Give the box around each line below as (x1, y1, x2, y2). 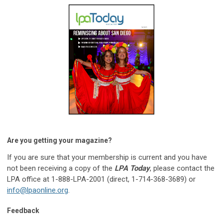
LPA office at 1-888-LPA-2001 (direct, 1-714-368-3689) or (7, 174, 196, 184)
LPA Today (114, 163, 150, 173)
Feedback (7, 206, 39, 215)
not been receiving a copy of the (7, 163, 114, 173)
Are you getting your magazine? (7, 136, 112, 144)
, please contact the (150, 163, 215, 173)
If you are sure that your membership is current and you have (7, 152, 207, 162)
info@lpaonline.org (7, 185, 68, 195)
